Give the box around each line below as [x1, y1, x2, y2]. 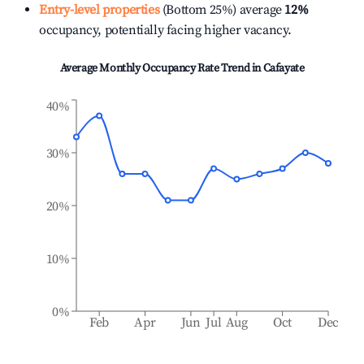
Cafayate [262, 61, 305, 76]
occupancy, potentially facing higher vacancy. [39, 22, 292, 38]
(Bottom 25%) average [159, 2, 282, 18]
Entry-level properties [39, 2, 160, 18]
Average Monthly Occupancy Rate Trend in [59, 61, 263, 76]
